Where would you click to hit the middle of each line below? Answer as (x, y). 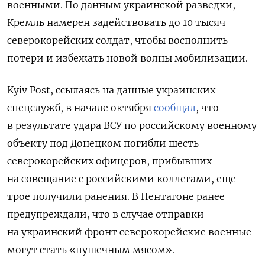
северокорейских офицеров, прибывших (109, 161)
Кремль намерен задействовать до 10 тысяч (116, 23)
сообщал (175, 108)
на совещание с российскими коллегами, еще (122, 179)
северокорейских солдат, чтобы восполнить (117, 41)
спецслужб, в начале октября (80, 108)
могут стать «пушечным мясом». (91, 250)
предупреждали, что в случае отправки (106, 214)
